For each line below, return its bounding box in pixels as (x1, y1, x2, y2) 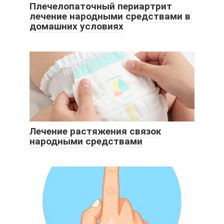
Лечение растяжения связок (29, 125, 161, 137)
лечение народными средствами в (29, 10, 190, 22)
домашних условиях (29, 20, 123, 32)
